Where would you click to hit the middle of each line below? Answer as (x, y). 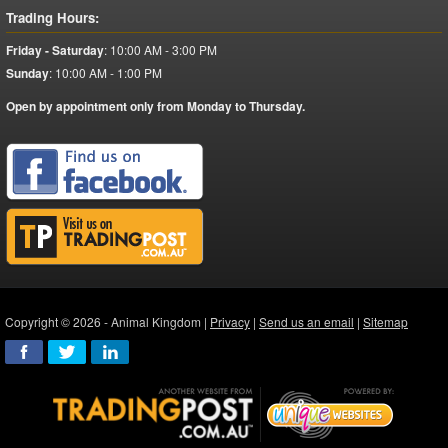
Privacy (230, 322)
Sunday (27, 73)
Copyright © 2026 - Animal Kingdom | (107, 322)
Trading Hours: (52, 18)
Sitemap (385, 322)
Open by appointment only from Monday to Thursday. (155, 106)
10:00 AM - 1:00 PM (108, 73)
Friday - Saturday (55, 50)
